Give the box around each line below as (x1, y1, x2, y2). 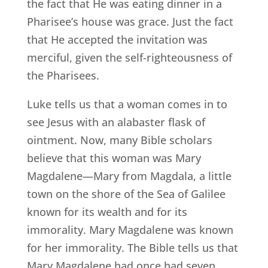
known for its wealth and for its (26, 205, 187, 220)
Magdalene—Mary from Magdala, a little (26, 169, 232, 184)
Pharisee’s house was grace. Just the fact (26, 14, 233, 29)
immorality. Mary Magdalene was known (26, 223, 233, 237)
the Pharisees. (26, 68, 99, 83)
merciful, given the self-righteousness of (26, 50, 232, 65)
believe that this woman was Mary (26, 151, 201, 166)
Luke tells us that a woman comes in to (26, 97, 227, 112)
